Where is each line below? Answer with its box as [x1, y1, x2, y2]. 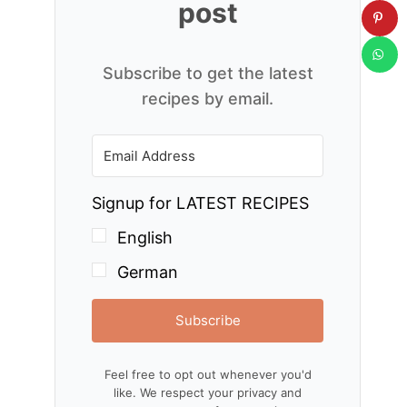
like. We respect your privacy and [114, 385, 303, 401]
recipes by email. [142, 89, 274, 108]
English [117, 228, 174, 248]
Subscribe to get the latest [102, 64, 313, 83]
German [117, 263, 179, 283]
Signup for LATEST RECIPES [92, 194, 310, 213]
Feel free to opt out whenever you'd [104, 367, 312, 382]
